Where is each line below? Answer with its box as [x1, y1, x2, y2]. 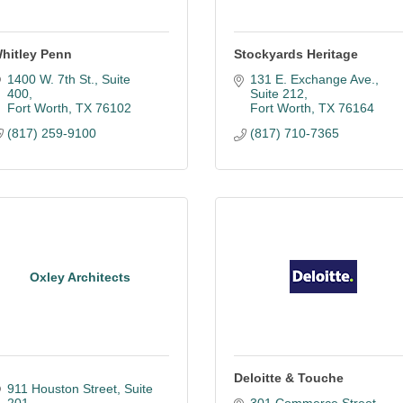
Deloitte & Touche [234, 371, 344, 385]
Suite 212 [249, 86, 304, 101]
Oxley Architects [30, 269, 130, 284]
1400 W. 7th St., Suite [6, 72, 130, 86]
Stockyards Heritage [234, 47, 358, 61]
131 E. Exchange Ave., [249, 72, 379, 86]
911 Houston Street [6, 381, 117, 396]
